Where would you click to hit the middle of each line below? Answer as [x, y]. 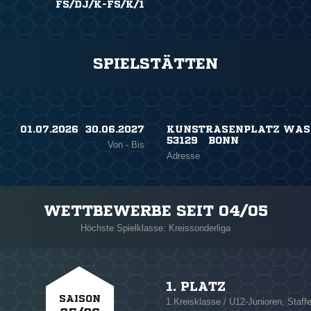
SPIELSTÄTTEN [155, 64]
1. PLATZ [196, 286]
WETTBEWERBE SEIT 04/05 [155, 211]
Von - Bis [126, 145]
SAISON [79, 299]
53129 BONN [202, 140]
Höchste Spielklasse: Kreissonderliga [155, 228]
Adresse [183, 156]
